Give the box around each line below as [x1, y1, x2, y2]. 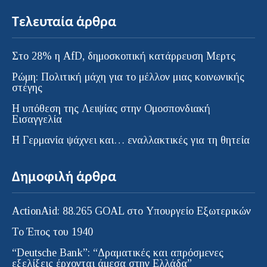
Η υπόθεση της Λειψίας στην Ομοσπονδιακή [12, 102, 210, 114]
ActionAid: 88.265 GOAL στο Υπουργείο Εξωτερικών [12, 204, 251, 217]
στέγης [12, 81, 42, 94]
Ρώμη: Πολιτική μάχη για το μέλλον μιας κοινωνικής [12, 70, 244, 83]
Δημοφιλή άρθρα [12, 170, 116, 185]
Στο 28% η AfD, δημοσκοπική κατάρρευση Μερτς [12, 49, 235, 62]
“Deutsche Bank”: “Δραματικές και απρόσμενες [12, 246, 223, 259]
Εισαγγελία [12, 113, 62, 125]
